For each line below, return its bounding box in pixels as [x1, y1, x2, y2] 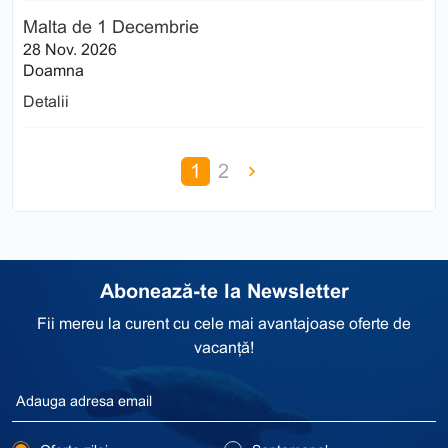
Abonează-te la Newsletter [99, 279, 349, 302]
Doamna [23, 61, 84, 79]
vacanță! [194, 338, 254, 356]
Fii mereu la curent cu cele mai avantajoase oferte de [37, 314, 411, 332]
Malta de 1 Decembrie [23, 16, 199, 37]
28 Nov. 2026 [23, 40, 117, 58]
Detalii [23, 92, 69, 110]
